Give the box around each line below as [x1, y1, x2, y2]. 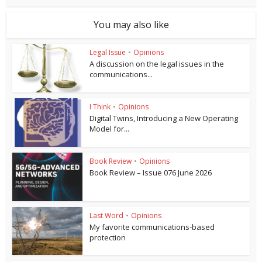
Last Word [89, 210, 124, 220]
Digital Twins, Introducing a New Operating [89, 113, 239, 124]
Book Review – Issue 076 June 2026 [89, 167, 212, 178]
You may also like [93, 18, 169, 32]
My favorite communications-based [89, 221, 215, 232]
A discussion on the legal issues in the [89, 58, 225, 70]
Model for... [89, 123, 130, 135]
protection [89, 232, 126, 243]
